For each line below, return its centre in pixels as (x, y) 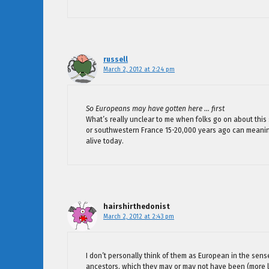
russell (116, 60)
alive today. (105, 141)
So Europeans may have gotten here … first (155, 109)
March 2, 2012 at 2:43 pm (139, 217)
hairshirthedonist (137, 207)
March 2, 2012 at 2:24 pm (139, 70)
